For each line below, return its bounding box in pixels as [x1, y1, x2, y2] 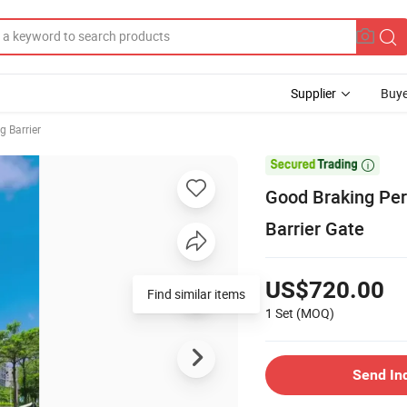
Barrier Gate [265, 215, 364, 241]
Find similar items [147, 284, 245, 303]
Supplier [291, 84, 336, 102]
